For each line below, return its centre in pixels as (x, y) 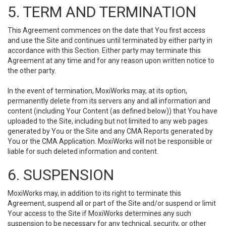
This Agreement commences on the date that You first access (106, 30)
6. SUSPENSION (61, 175)
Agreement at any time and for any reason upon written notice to (111, 61)
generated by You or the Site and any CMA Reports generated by (110, 131)
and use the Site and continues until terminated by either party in (110, 40)
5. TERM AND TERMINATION (102, 12)
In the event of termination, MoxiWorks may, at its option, (97, 91)
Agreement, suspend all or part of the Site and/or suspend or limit (112, 203)
